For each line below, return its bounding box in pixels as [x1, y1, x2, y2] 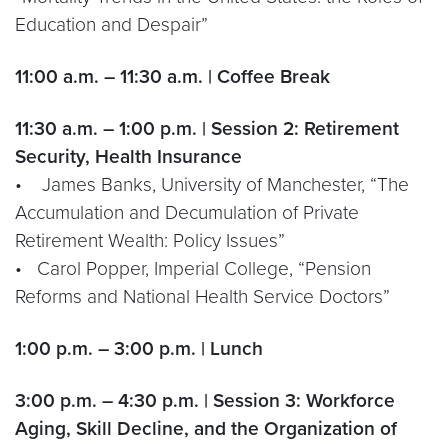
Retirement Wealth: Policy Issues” [15, 229, 285, 252]
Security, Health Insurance [15, 145, 242, 168]
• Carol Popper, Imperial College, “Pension [15, 257, 371, 280]
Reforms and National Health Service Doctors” [15, 285, 390, 308]
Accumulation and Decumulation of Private [15, 201, 359, 224]
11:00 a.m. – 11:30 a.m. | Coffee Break [15, 65, 330, 88]
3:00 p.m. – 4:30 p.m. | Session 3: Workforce [15, 389, 395, 412]
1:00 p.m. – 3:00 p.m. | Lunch [15, 337, 263, 360]
